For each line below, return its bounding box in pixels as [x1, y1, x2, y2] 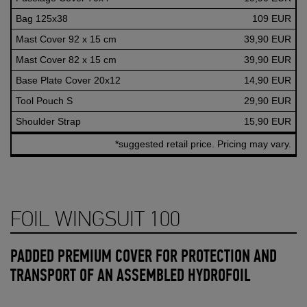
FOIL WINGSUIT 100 [10, 208, 180, 231]
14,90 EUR [244, 74, 291, 86]
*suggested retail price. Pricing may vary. [115, 138, 291, 149]
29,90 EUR [244, 95, 291, 106]
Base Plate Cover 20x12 [16, 74, 121, 86]
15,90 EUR [244, 115, 291, 127]
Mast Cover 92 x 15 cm [16, 33, 116, 45]
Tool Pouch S [16, 95, 73, 106]
